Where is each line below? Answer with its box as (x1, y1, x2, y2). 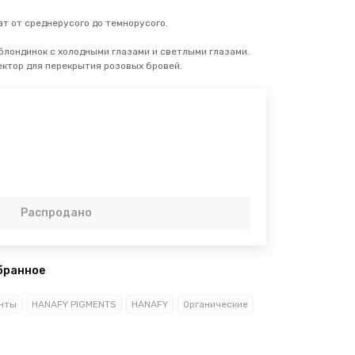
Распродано (21, 205, 92, 219)
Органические (183, 298, 248, 310)
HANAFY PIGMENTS (32, 298, 116, 310)
